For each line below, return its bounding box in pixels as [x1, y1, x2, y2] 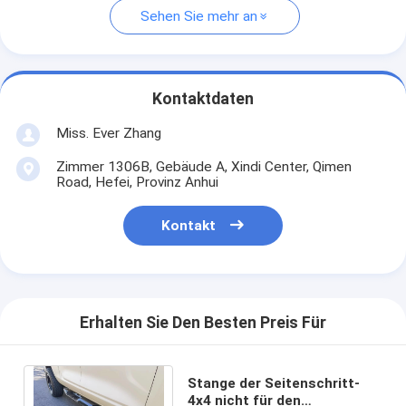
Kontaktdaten [152, 90, 254, 109]
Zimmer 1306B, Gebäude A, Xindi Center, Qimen [55, 158, 352, 175]
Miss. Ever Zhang [55, 124, 161, 141]
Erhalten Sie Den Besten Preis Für [80, 314, 326, 333]
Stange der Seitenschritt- [187, 374, 360, 391]
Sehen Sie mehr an [140, 8, 257, 25]
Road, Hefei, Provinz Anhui [55, 173, 218, 190]
